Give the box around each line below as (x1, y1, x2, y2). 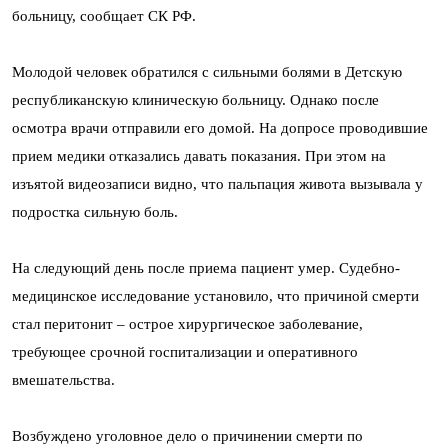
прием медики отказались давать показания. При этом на (12, 148, 386, 164)
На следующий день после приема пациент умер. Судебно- (12, 260, 400, 276)
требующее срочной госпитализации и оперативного (12, 344, 358, 360)
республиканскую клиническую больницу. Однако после (12, 92, 379, 108)
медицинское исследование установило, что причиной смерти (12, 288, 419, 304)
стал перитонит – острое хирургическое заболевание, (12, 316, 363, 332)
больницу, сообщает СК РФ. (12, 8, 196, 24)
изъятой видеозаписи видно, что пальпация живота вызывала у (12, 176, 423, 192)
